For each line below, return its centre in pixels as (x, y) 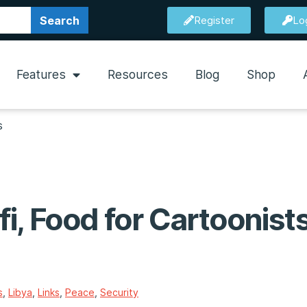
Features (41, 74)
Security (119, 292)
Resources (137, 74)
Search (59, 20)
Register (214, 20)
